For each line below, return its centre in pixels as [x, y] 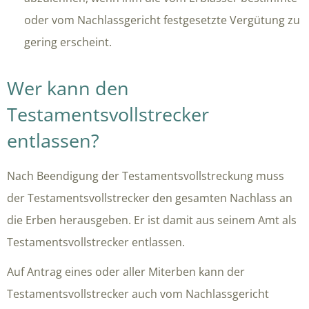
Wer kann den [68, 88]
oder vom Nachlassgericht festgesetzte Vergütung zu [162, 20]
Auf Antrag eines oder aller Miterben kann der [126, 272]
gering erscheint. [68, 42]
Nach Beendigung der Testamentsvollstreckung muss [146, 176]
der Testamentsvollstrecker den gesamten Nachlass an [150, 198]
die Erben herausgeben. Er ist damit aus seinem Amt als [152, 220]
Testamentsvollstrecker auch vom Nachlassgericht [138, 294]
